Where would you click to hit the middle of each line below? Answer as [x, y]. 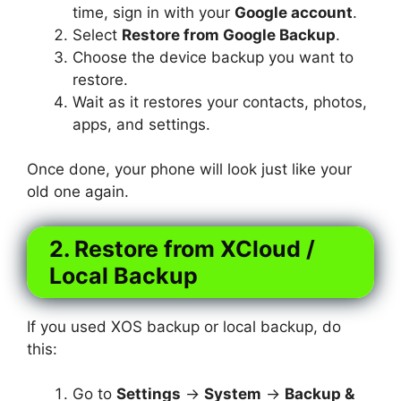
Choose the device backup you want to [213, 57]
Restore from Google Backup [229, 34]
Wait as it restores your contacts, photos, [220, 102]
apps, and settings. [141, 124]
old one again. [78, 192]
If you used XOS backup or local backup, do [184, 326]
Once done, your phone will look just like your [189, 170]
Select [97, 34]
